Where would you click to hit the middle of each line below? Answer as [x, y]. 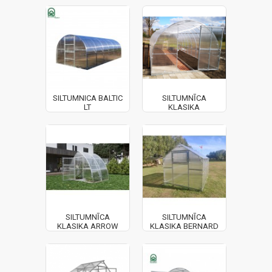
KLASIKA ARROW [87, 226]
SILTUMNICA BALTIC [87, 98]
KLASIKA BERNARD [184, 226]
